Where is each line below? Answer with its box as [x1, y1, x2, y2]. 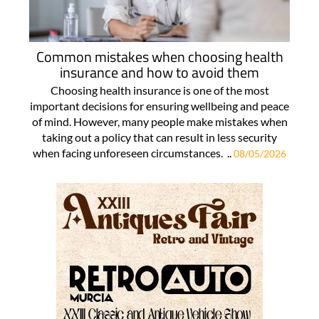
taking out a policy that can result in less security [42, 130, 277, 144]
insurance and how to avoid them [60, 61, 259, 83]
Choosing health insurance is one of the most [50, 83, 269, 97]
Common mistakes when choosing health [36, 45, 283, 68]
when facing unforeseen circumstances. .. [33, 145, 234, 159]
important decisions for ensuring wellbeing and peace [30, 98, 289, 113]
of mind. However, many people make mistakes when [31, 114, 288, 128]
